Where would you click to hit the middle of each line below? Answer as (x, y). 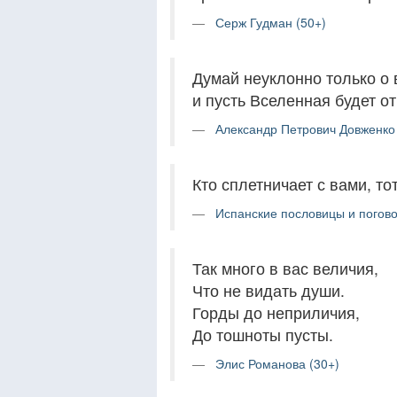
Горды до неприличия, (276, 312)
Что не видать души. (269, 290)
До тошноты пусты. (263, 335)
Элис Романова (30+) (277, 363)
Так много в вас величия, (285, 268)
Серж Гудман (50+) (271, 22)
